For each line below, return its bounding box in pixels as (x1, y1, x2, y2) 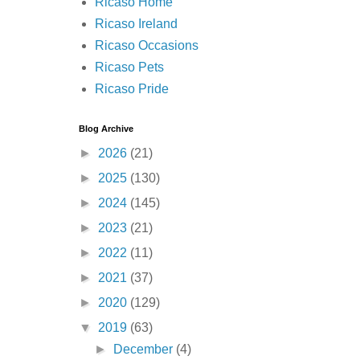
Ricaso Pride (95, 82, 169, 96)
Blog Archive (79, 124, 133, 134)
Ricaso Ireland (95, 17, 178, 31)
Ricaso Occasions (95, 39, 198, 53)
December (113, 342, 177, 357)
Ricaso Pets (95, 60, 164, 75)
